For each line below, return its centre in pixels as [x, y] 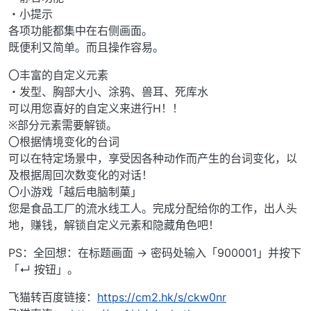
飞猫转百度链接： [53, 297]
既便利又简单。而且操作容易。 [86, 48]
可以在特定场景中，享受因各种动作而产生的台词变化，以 [153, 159]
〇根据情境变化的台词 [64, 142]
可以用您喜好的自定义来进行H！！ [96, 109]
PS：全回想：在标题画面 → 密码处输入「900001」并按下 [155, 253]
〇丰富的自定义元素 [58, 75]
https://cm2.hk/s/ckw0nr [162, 297]
